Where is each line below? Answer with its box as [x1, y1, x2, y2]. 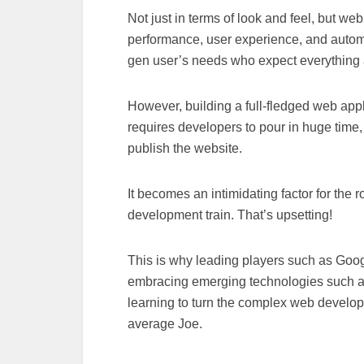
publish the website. [128, 141, 242, 155]
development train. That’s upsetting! [128, 208, 332, 222]
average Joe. [128, 317, 202, 331]
